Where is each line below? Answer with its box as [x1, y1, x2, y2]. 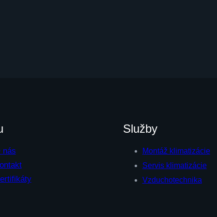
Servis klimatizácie [142, 161, 207, 170]
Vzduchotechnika [142, 176, 202, 185]
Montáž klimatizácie [142, 147, 210, 155]
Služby [123, 122, 157, 136]
